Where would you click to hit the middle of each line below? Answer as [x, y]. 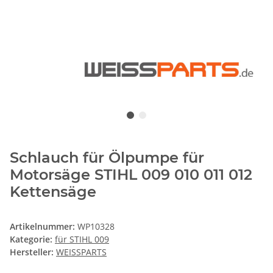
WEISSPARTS [81, 252]
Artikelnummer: [44, 226]
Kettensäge [53, 191]
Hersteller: [32, 252]
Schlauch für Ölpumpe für [107, 157]
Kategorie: [32, 239]
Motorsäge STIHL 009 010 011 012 [131, 174]
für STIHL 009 [82, 239]
